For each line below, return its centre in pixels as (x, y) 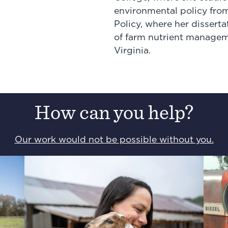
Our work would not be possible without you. (114, 140)
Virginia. (132, 51)
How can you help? (114, 113)
